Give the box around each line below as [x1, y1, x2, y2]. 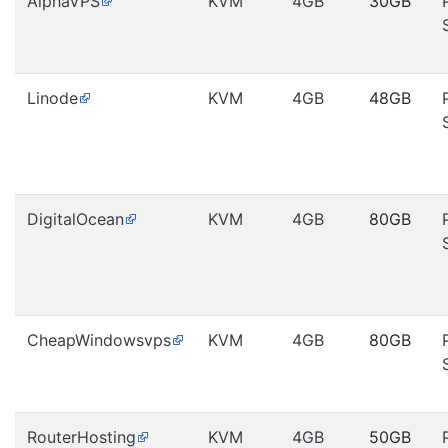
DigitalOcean [27, 209, 124, 229]
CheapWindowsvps [27, 330, 171, 350]
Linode [27, 88, 78, 108]
